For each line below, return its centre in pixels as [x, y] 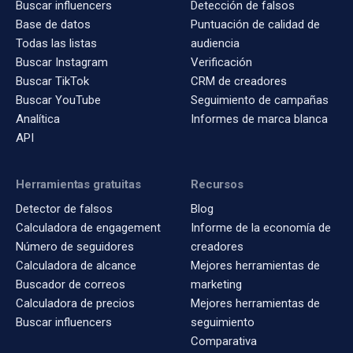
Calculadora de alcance [76, 266]
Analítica [38, 119]
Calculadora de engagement [88, 228]
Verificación [221, 63]
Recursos [217, 185]
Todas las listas [56, 44]
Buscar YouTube [58, 100]
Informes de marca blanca [259, 119]
